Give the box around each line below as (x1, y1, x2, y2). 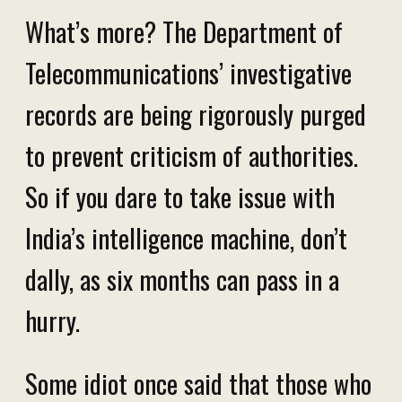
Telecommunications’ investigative (25, 53, 352, 92)
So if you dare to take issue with (25, 177, 335, 215)
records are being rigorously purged (25, 94, 366, 133)
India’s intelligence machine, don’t (25, 218, 347, 257)
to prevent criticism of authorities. (25, 135, 358, 174)
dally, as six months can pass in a (25, 259, 339, 298)
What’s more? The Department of (25, 12, 343, 50)
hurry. (25, 301, 86, 339)
